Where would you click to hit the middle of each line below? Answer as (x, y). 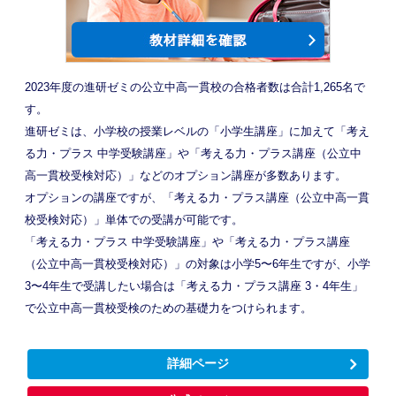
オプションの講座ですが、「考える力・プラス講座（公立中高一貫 (197, 197)
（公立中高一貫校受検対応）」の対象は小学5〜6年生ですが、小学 (197, 263)
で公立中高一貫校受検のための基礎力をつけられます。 (168, 308)
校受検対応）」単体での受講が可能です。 (133, 219)
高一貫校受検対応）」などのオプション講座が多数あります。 (185, 175)
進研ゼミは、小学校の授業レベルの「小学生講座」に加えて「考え (197, 131)
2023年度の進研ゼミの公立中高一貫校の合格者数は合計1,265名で (194, 87)
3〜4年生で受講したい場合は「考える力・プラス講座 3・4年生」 (194, 286)
